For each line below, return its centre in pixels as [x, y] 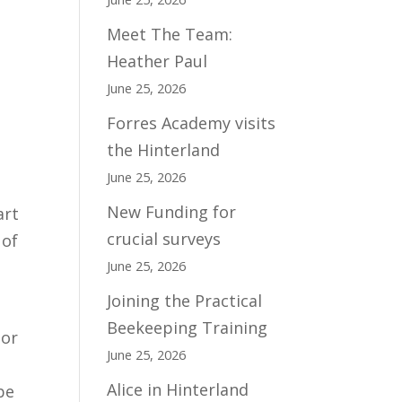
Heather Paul [157, 61]
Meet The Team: [170, 34]
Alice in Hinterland [178, 389]
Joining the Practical [185, 301]
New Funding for [172, 212]
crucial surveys [164, 239]
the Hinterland [164, 150]
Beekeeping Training [188, 328]
